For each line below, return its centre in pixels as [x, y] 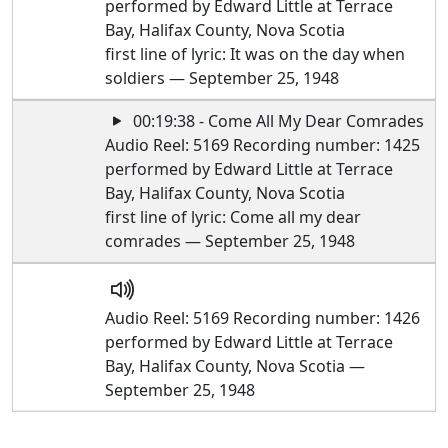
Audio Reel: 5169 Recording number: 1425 [263, 145]
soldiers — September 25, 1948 [222, 78]
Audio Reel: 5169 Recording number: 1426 [263, 318]
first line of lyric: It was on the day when [255, 54]
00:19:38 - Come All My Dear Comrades [277, 121]
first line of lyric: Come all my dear [233, 217]
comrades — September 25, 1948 [230, 241]
